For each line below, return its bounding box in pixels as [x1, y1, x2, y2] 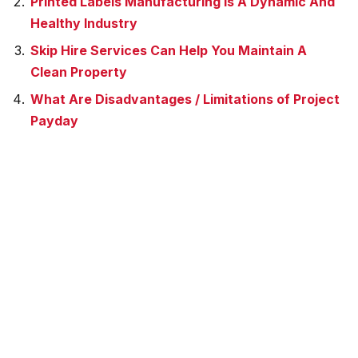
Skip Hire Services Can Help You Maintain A [30, 42, 307, 58]
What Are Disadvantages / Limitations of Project [30, 91, 340, 107]
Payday [30, 113, 78, 129]
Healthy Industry [30, 15, 137, 31]
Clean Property [30, 64, 127, 80]
